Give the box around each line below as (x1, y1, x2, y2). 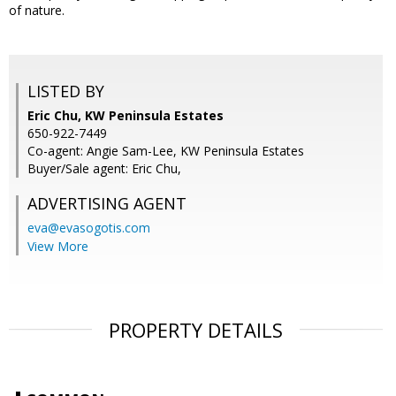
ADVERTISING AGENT (27, 193, 187, 215)
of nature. (9, 2, 65, 19)
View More (27, 238, 88, 255)
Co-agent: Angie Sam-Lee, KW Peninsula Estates (27, 142, 304, 160)
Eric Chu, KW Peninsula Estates (27, 107, 224, 125)
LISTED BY (27, 80, 104, 103)
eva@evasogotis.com (27, 219, 150, 237)
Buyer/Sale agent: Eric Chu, (27, 160, 181, 178)
